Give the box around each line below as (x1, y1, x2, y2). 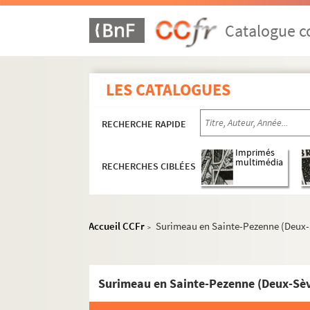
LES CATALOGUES (106, 79, 231, 100)
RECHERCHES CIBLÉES (102, 160, 197, 173)
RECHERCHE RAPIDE (102, 118, 187, 130)
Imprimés (235, 147, 275, 159)
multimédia (235, 156, 284, 169)
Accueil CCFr (89, 219, 145, 232)
